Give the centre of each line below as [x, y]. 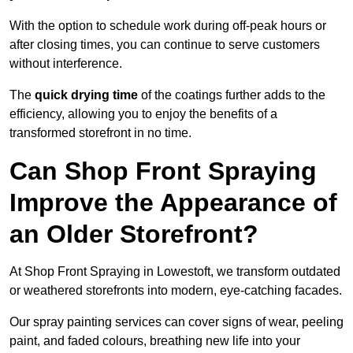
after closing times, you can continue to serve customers [165, 45]
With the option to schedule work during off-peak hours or [168, 26]
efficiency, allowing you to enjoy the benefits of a [143, 114]
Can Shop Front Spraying [163, 171]
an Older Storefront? [134, 234]
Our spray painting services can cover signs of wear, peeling [176, 322]
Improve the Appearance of [173, 203]
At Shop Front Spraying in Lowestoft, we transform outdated [175, 272]
